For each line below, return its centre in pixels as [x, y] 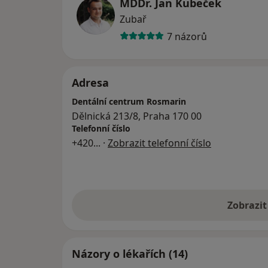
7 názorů [187, 36]
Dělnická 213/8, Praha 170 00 [137, 116]
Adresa [90, 83]
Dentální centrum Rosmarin [129, 102]
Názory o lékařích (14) [130, 254]
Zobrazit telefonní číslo [159, 143]
